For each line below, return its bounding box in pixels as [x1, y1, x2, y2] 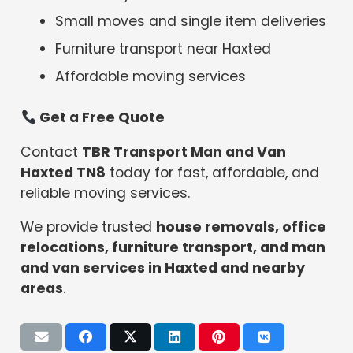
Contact [20, 142, 83, 162]
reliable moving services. [20, 183, 191, 203]
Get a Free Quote [36, 108, 165, 128]
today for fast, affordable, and [106, 162, 320, 182]
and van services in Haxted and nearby [20, 258, 306, 278]
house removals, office [156, 217, 327, 237]
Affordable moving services [55, 66, 247, 86]
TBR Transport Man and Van [82, 142, 287, 162]
